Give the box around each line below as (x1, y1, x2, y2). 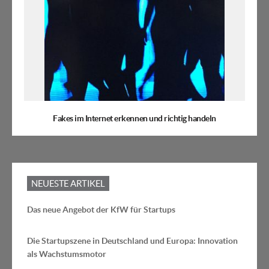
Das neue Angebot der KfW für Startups (27, 205, 175, 215)
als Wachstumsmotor (27, 249, 106, 259)
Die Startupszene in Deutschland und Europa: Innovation (27, 236, 238, 246)
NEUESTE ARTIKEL (31, 178, 105, 189)
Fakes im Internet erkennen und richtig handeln (53, 113, 216, 124)
